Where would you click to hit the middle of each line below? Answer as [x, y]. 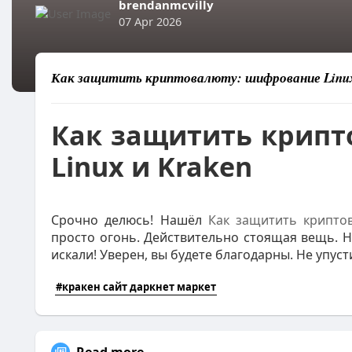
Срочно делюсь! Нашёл [130, 220]
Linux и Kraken [152, 167]
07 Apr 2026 [150, 21]
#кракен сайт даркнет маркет [136, 287]
